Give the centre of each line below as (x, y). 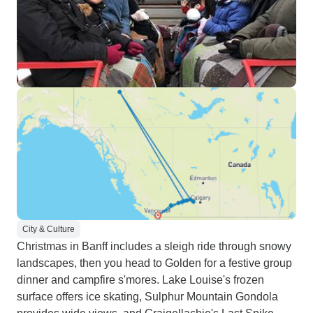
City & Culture (49, 229)
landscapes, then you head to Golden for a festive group (154, 263)
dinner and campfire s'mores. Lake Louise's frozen (140, 280)
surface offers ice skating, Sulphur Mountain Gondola (147, 297)
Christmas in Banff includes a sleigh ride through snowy (154, 246)
